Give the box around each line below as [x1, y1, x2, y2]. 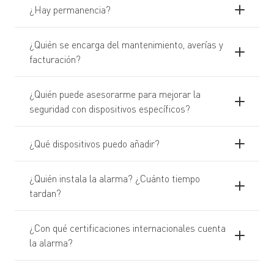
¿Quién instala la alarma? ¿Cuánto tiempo [29, 172, 200, 185]
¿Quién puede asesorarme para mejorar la [29, 87, 201, 101]
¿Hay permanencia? [29, 3, 111, 17]
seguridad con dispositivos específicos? [29, 102, 190, 116]
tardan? [29, 187, 61, 200]
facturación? [29, 53, 81, 66]
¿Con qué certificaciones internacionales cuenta [29, 221, 226, 235]
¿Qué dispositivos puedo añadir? [29, 137, 160, 150]
